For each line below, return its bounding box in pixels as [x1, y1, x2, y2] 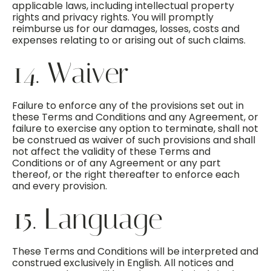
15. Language [12, 201, 163, 236]
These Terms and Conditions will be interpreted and [12, 244, 258, 258]
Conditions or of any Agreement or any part [12, 156, 221, 170]
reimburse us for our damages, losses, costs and [12, 22, 240, 36]
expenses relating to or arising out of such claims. [12, 33, 246, 47]
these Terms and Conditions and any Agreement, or [12, 110, 258, 124]
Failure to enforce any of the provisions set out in [12, 99, 244, 113]
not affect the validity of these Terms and [12, 145, 211, 158]
